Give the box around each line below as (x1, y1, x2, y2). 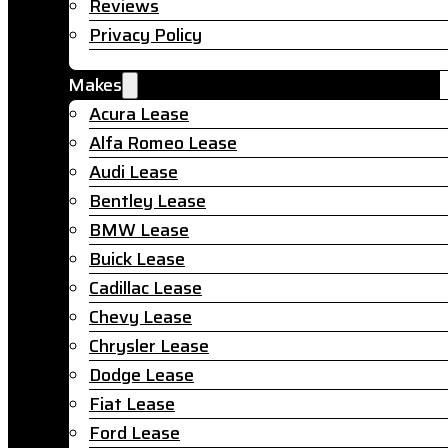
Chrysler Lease (89, 332, 209, 360)
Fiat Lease (89, 390, 175, 418)
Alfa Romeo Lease (89, 129, 237, 157)
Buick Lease (89, 245, 185, 273)
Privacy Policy (89, 21, 202, 49)
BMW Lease (89, 216, 189, 244)
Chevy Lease (89, 303, 192, 331)
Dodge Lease (89, 361, 194, 389)
